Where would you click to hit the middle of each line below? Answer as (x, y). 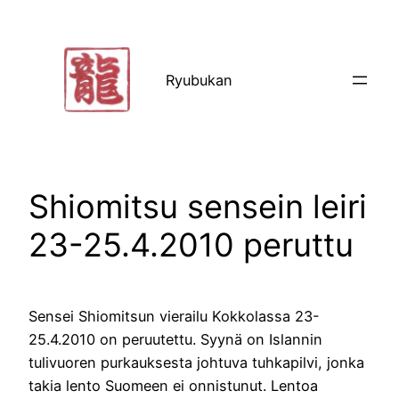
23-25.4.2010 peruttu (191, 245)
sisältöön (38, 41)
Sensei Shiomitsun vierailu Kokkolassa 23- (174, 317)
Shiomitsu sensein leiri (198, 207)
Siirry (24, 18)
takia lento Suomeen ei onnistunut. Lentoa (173, 386)
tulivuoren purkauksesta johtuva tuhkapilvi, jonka (196, 363)
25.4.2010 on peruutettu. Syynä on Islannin (175, 340)
